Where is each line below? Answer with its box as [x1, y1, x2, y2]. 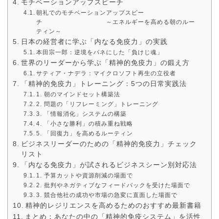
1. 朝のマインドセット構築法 [36, 91, 121, 98]
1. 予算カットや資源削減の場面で [36, 172, 133, 179]
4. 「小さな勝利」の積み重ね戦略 [36, 120, 133, 128]
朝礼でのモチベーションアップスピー [36, 9, 145, 17]
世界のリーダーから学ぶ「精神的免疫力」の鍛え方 [21, 59, 190, 67]
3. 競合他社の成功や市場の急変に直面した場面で [36, 192, 178, 199]
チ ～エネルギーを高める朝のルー [36, 19, 196, 26]
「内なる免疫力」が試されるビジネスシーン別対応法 [21, 161, 197, 169]
